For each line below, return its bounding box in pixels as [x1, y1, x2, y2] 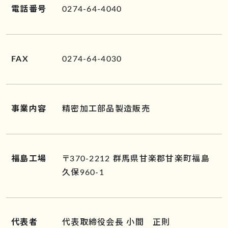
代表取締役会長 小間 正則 [62, 218, 170, 227]
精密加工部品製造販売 [62, 105, 150, 113]
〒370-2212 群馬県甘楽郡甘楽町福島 [62, 155, 210, 163]
